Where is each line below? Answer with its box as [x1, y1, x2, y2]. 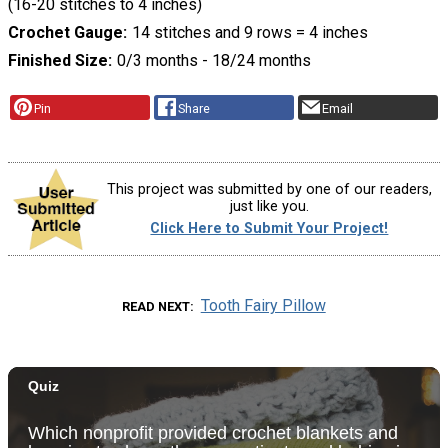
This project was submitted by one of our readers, [106, 181, 432, 199]
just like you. [229, 198, 309, 216]
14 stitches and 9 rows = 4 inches [131, 22, 368, 42]
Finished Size [8, 50, 108, 70]
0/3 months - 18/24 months [116, 50, 311, 70]
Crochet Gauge [8, 22, 123, 42]
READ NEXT [122, 298, 191, 314]
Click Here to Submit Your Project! [150, 219, 389, 237]
